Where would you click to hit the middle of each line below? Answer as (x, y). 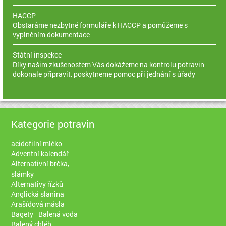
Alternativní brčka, (40, 163)
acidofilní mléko (37, 143)
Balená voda (58, 214)
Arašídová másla (38, 204)
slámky (23, 174)
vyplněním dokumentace (51, 34)
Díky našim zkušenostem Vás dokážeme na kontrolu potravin (108, 64)
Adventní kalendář (40, 153)
